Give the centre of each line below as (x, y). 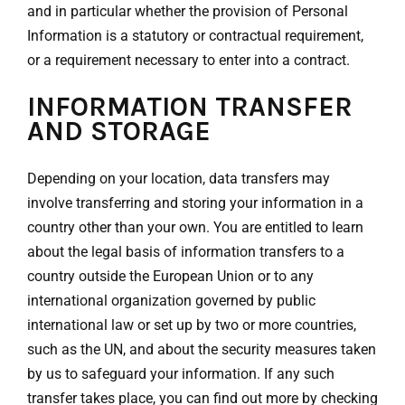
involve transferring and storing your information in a (195, 203)
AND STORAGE (119, 132)
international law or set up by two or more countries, (192, 325)
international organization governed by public (171, 301)
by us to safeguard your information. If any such (181, 374)
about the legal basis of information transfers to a (186, 252)
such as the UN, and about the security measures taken (202, 350)
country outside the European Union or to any (170, 277)
